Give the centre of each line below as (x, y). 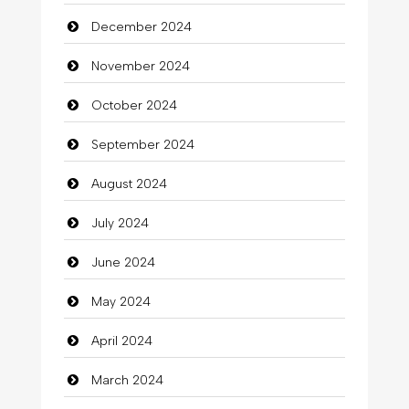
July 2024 (120, 223)
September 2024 (142, 144)
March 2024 (127, 380)
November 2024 (140, 66)
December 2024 (141, 26)
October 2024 (134, 105)
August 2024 (129, 184)
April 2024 (121, 341)
